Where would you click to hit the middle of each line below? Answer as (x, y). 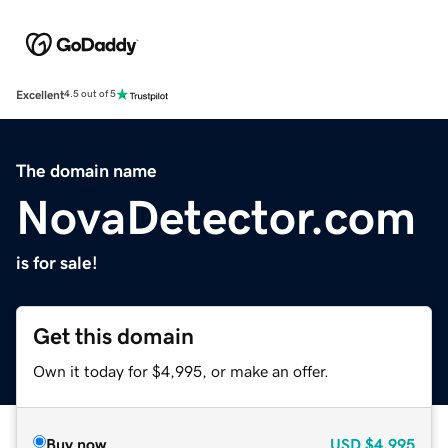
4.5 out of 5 (90, 94)
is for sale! (57, 262)
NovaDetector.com (216, 216)
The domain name (86, 170)
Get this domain (113, 336)
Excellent (40, 94)
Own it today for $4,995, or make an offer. (181, 370)
